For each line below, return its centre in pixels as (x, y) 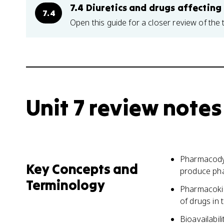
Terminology (65, 185)
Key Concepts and (82, 169)
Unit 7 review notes (124, 107)
